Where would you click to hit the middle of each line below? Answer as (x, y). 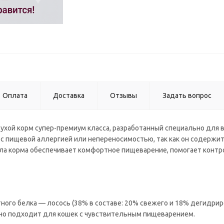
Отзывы (123, 95)
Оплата (15, 95)
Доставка (69, 95)
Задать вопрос (187, 95)
